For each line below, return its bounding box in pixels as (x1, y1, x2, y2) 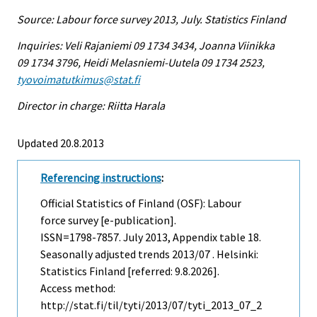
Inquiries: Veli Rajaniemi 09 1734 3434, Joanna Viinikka (17, 38, 275, 52)
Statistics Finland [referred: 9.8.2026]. (40, 264, 219, 279)
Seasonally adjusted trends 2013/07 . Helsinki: (40, 247, 258, 262)
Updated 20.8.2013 (17, 135, 104, 150)
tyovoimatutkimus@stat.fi (17, 71, 140, 86)
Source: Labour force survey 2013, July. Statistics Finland (17, 12, 286, 27)
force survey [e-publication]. (40, 213, 176, 228)
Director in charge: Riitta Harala (17, 98, 165, 113)
